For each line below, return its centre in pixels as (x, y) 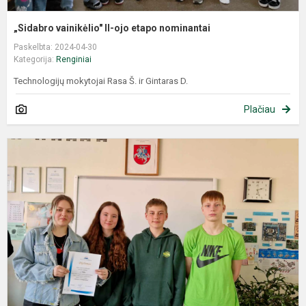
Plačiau (260, 109)
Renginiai (74, 59)
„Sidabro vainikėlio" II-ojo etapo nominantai (112, 28)
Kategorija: (35, 59)
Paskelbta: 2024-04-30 (55, 47)
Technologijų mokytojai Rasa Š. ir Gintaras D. (101, 81)
